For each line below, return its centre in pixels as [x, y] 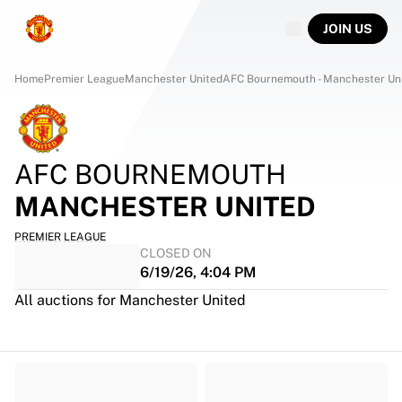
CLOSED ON [176, 253]
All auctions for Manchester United [130, 300]
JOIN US [348, 29]
